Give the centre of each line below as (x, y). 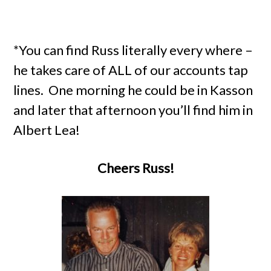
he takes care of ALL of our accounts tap (131, 70)
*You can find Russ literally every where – (133, 50)
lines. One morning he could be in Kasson (133, 90)
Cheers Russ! (135, 168)
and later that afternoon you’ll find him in (133, 110)
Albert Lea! (47, 130)
